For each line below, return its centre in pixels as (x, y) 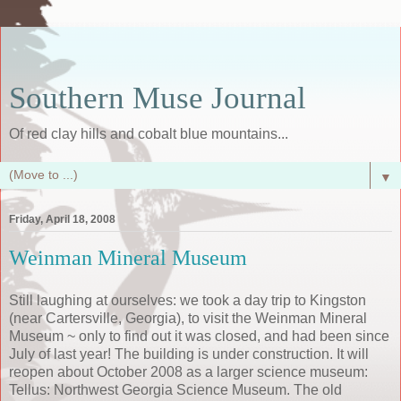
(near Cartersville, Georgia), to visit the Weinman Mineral (188, 318)
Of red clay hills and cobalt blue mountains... (149, 134)
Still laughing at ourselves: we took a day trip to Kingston (188, 300)
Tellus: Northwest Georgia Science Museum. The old (175, 389)
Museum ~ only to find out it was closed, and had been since (199, 336)
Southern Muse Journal (158, 98)
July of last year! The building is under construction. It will (189, 354)
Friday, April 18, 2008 (62, 220)
